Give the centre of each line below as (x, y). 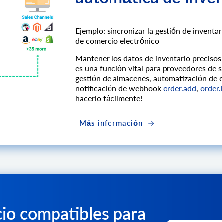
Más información (112, 123)
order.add (180, 88)
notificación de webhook (119, 88)
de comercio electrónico (117, 41)
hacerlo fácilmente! (109, 98)
